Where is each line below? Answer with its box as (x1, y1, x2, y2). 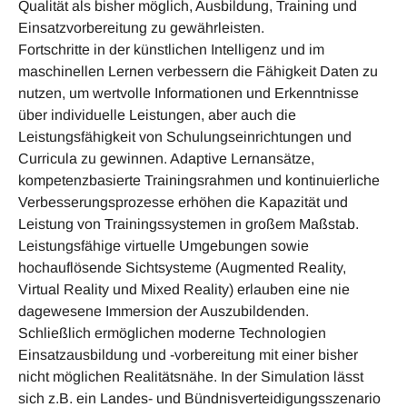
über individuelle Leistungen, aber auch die (18, 107, 296, 124)
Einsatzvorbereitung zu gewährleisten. (18, 20, 264, 36)
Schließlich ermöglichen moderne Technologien (18, 325, 326, 342)
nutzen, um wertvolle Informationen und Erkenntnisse (18, 85, 359, 102)
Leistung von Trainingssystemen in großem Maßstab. (18, 216, 359, 233)
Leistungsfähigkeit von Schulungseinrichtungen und (18, 129, 352, 145)
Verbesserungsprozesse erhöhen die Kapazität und (18, 194, 348, 211)
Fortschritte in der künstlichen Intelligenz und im (18, 42, 324, 58)
